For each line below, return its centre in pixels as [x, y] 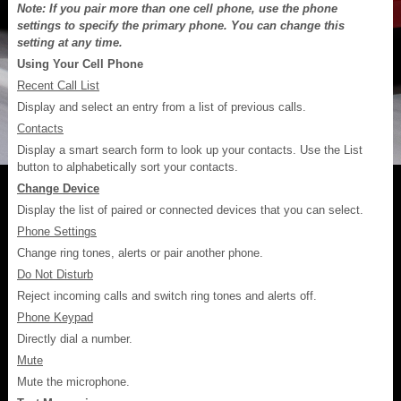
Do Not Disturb [55, 274]
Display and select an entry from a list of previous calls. [162, 107]
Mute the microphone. [73, 381]
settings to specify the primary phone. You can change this [181, 25]
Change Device [58, 188]
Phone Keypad [55, 317]
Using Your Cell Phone [80, 64]
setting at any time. [70, 42]
